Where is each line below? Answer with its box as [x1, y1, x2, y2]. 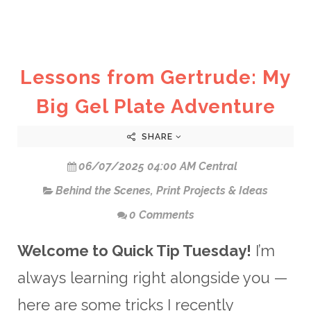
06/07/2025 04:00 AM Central [78, 159, 237, 173]
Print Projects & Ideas [156, 183, 268, 197]
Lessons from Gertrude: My [20, 65, 291, 89]
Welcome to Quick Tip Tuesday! [17, 241, 251, 260]
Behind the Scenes [56, 183, 151, 197]
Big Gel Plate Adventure [35, 94, 276, 118]
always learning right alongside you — [17, 268, 287, 287]
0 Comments [128, 208, 194, 221]
